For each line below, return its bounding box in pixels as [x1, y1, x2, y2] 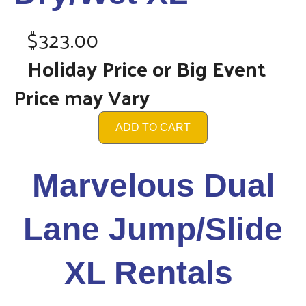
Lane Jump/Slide [23, 210, 283, 247]
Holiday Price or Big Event [27, 48, 266, 87]
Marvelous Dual [31, 167, 275, 204]
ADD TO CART [115, 121, 191, 133]
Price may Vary [14, 77, 150, 115]
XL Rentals [64, 254, 242, 291]
